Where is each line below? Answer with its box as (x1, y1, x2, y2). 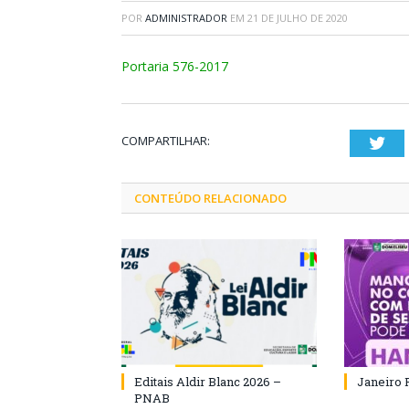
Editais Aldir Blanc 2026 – (134, 373, 281, 390)
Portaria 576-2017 (121, 58, 228, 75)
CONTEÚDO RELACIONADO (134, 190, 287, 206)
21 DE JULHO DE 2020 (247, 11, 348, 25)
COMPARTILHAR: (121, 132, 210, 149)
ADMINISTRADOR (145, 11, 227, 25)
